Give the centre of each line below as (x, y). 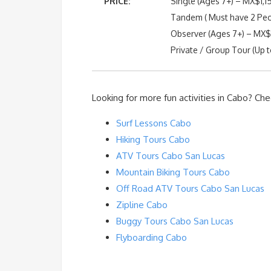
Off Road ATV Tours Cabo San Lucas (190, 188)
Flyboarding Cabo (152, 237)
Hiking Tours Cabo (153, 139)
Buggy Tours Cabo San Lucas (175, 221)
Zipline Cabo (142, 204)
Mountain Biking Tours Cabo (173, 172)
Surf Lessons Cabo (154, 123)
